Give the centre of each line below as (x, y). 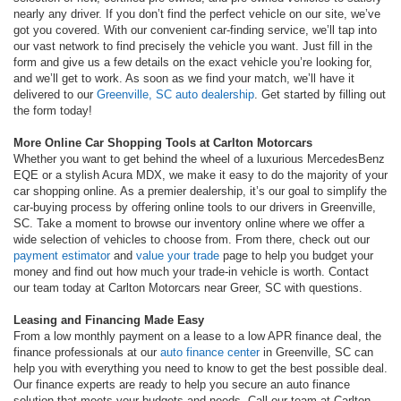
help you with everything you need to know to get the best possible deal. (200, 369)
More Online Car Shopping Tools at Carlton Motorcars (163, 143)
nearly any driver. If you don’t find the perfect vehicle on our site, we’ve (197, 14)
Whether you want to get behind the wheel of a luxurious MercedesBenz (199, 159)
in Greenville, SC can (316, 353)
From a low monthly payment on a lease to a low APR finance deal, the (197, 337)
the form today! (53, 111)
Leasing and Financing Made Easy (109, 320)
